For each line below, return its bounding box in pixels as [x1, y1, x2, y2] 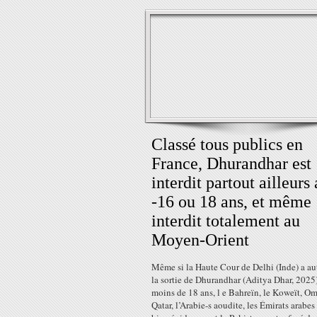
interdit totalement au [151, 212, 300, 230]
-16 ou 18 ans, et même [151, 192, 311, 211]
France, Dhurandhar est [151, 154, 311, 173]
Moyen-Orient [151, 231, 249, 249]
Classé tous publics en [151, 135, 303, 154]
